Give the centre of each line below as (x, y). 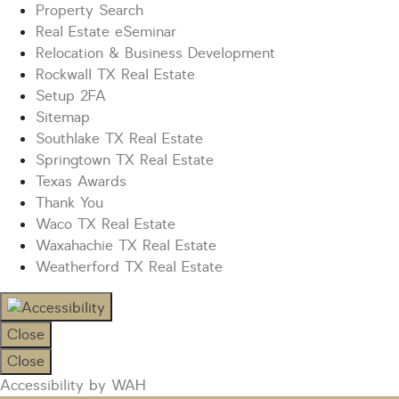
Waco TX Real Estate (106, 224)
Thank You (69, 203)
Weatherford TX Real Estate (129, 267)
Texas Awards (81, 182)
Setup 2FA (71, 96)
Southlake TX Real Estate (119, 139)
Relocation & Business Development (155, 53)
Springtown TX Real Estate (125, 160)
